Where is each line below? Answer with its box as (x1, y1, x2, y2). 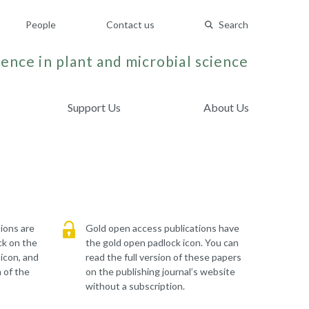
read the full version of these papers (85, 251, 241, 263)
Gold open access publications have (85, 222, 239, 234)
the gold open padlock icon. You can (85, 237, 239, 248)
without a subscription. (85, 280, 185, 292)
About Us (203, 101, 249, 114)
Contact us (106, 19, 154, 30)
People (26, 19, 56, 30)
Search (219, 19, 248, 30)
